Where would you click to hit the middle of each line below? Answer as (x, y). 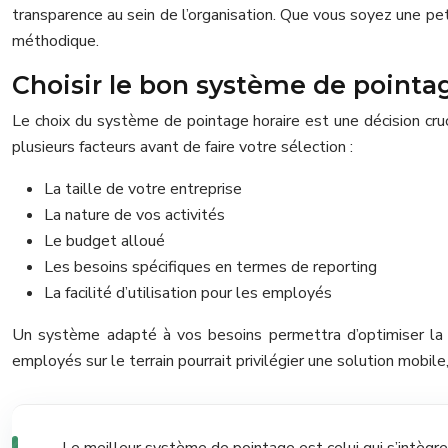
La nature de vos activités (134, 214)
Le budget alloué (104, 240)
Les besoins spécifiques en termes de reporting (210, 266)
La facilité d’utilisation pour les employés (188, 292)
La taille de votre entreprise (143, 188)
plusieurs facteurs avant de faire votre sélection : (182, 146)
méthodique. (55, 40)
